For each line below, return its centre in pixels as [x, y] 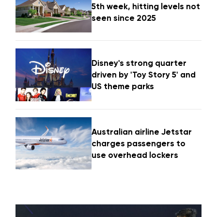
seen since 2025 [124, 18]
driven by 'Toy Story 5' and [144, 75]
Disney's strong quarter [139, 63]
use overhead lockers [135, 155]
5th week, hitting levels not [146, 6]
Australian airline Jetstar [142, 132]
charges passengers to [139, 143]
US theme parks [123, 86]
